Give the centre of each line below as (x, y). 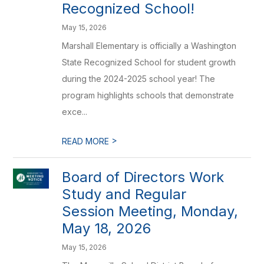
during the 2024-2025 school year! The (139, 79)
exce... (75, 112)
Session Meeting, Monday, (150, 211)
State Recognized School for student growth (149, 62)
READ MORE (87, 141)
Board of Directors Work (143, 177)
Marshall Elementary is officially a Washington (149, 46)
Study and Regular (124, 194)
